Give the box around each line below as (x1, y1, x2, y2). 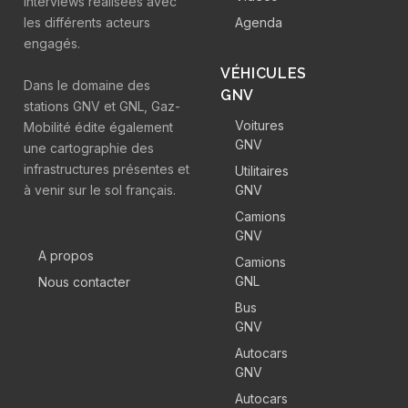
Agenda (235, 15, 283, 30)
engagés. (24, 36, 80, 51)
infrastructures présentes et (24, 161, 189, 177)
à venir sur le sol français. (24, 182, 176, 198)
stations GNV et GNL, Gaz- (24, 98, 180, 114)
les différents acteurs (24, 15, 150, 30)
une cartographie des (24, 140, 154, 156)
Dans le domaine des (24, 77, 150, 93)
